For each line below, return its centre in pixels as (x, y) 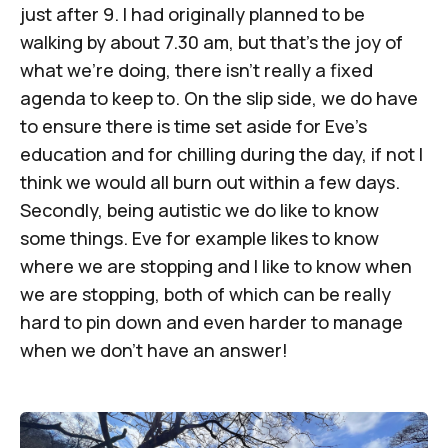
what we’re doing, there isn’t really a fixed (196, 69)
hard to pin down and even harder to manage (211, 321)
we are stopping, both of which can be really (205, 293)
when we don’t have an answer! (154, 349)
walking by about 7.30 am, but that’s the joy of (211, 41)
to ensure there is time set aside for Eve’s (193, 125)
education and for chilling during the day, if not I (221, 153)
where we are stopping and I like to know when (216, 265)
